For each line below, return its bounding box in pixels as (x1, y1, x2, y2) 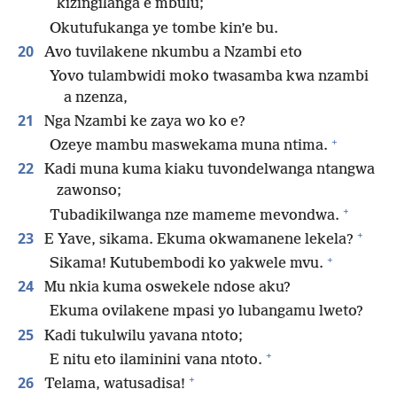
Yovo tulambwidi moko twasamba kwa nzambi (50, 67, 369, 85)
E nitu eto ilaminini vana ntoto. (50, 351, 262, 369)
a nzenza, (64, 89, 128, 106)
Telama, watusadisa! (41, 375, 185, 393)
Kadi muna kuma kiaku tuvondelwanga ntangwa (41, 161, 375, 179)
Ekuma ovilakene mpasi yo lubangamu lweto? (50, 303, 363, 321)
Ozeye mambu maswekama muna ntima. (50, 137, 328, 155)
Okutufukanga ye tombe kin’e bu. (50, 19, 278, 37)
